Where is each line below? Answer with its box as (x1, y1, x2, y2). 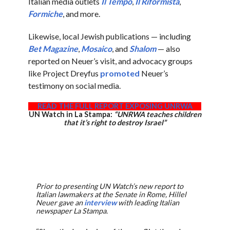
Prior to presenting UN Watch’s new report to (36, 182, 184, 191)
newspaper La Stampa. (36, 206, 108, 216)
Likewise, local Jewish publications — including (28, 31, 191, 42)
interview (84, 198, 117, 207)
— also (156, 44, 180, 54)
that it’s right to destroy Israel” (63, 118, 166, 127)
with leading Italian (117, 198, 180, 207)
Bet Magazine (28, 44, 78, 54)
